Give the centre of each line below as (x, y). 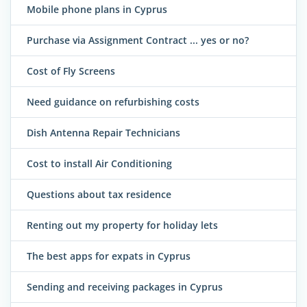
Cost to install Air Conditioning (99, 163)
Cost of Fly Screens (71, 71)
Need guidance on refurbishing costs (113, 101)
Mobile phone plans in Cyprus (97, 9)
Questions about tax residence (99, 194)
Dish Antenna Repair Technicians (103, 132)
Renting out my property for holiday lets (122, 225)
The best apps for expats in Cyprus (109, 256)
